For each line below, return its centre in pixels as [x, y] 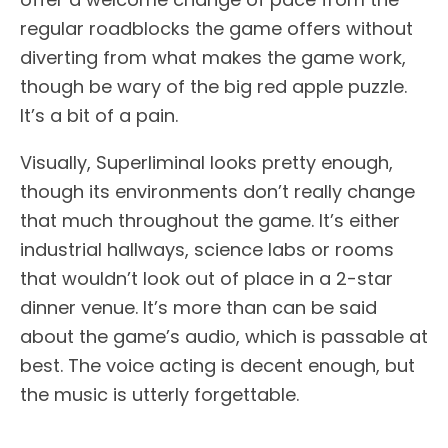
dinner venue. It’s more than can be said [198, 307]
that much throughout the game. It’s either [210, 220]
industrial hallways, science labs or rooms [207, 249]
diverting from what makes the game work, [213, 57]
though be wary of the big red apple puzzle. [213, 86]
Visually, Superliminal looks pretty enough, [206, 162]
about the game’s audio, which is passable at [224, 336]
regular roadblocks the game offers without [216, 28]
